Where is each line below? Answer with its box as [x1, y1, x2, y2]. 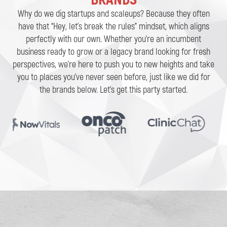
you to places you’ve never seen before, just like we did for [17, 71, 210, 84]
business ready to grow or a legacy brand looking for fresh [17, 46, 210, 58]
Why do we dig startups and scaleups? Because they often [17, 8, 210, 20]
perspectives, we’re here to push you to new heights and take [13, 59, 214, 71]
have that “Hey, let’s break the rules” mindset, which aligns [18, 21, 209, 33]
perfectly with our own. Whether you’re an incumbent [26, 33, 201, 46]
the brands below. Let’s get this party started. [40, 84, 187, 96]
